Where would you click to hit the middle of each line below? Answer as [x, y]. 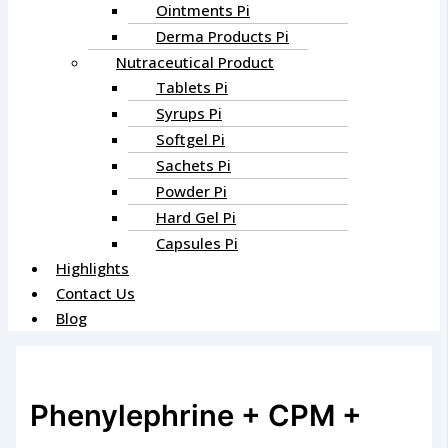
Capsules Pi [197, 243]
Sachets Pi [193, 165]
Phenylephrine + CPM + [196, 415]
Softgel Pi [190, 139]
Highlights [92, 268]
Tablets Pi [192, 87]
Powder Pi [191, 191]
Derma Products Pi [222, 36]
